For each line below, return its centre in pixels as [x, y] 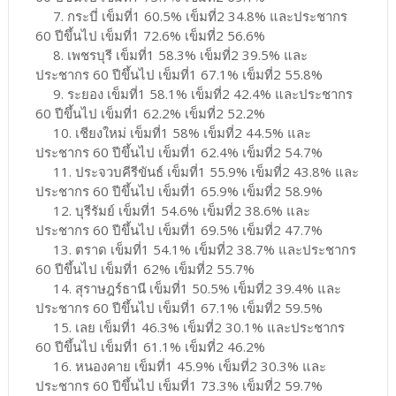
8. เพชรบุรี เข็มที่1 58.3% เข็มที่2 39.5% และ [171, 54]
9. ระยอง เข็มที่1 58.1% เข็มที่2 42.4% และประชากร [194, 93]
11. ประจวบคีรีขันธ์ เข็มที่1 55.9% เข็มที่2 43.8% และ [197, 171]
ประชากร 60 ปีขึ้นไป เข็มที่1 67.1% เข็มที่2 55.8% [179, 74]
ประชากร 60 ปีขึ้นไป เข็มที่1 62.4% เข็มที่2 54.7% [179, 152]
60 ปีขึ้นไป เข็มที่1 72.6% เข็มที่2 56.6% [150, 35]
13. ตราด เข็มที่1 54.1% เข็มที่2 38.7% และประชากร [195, 249]
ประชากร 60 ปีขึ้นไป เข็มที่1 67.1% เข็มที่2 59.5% [179, 307]
